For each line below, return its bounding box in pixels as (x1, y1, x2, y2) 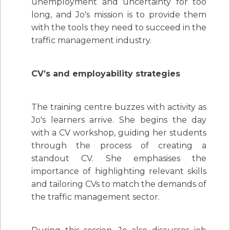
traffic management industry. (31, 35, 151, 46)
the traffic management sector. (31, 192, 160, 202)
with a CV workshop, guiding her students (31, 128, 207, 138)
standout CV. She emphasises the (31, 154, 207, 164)
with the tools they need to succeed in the (31, 23, 207, 33)
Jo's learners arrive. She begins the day (31, 115, 207, 125)
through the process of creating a (31, 141, 207, 151)
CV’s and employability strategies (31, 69, 180, 79)
